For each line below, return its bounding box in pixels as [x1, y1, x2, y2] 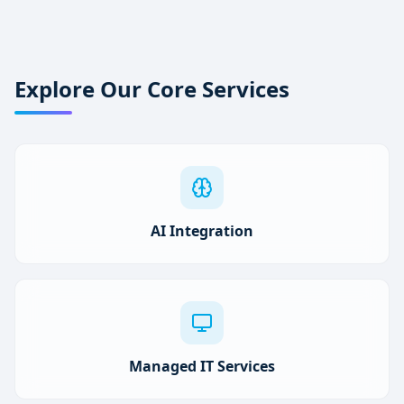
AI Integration [151, 221, 253, 241]
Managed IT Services [129, 356, 275, 376]
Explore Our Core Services [14, 74, 289, 104]
